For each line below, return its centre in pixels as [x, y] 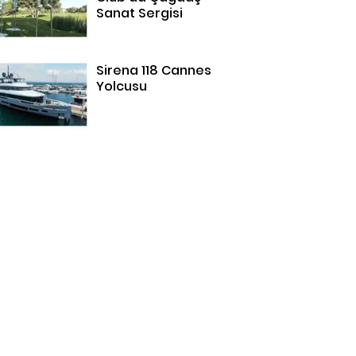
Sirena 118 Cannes [154, 70]
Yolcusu [122, 86]
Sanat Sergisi [140, 13]
